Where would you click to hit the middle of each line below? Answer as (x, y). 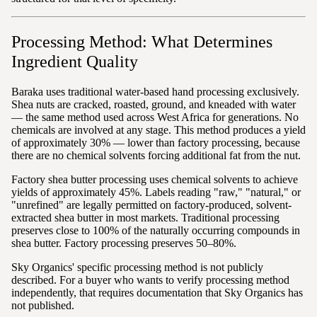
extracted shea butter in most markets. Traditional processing (145, 217)
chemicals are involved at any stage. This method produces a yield (158, 129)
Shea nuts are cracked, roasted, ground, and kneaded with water (154, 104)
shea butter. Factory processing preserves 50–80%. (124, 243)
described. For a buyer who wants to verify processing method (150, 279)
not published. (43, 305)
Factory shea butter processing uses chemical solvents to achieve (155, 179)
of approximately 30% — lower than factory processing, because (156, 142)
